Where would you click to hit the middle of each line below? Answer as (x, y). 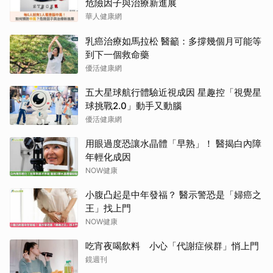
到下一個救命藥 (117, 54)
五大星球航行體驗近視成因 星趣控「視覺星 (173, 92)
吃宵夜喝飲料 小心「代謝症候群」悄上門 (172, 246)
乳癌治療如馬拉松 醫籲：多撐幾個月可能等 (173, 41)
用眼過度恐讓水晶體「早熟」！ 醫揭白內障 (173, 143)
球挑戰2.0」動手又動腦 (133, 105)
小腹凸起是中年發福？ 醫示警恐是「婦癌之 (173, 194)
